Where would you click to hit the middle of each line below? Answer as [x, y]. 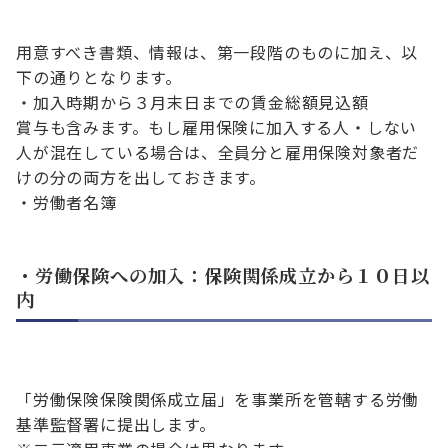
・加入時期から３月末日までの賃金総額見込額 [192, 102]
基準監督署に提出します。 [116, 424]
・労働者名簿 [66, 202]
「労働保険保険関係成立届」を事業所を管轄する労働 [218, 399]
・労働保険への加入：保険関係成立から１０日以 [223, 275]
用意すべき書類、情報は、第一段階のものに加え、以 [217, 52]
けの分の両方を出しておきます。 [141, 177]
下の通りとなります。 [99, 77]
